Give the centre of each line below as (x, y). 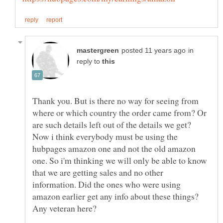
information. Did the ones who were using (107, 184)
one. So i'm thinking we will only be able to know (120, 160)
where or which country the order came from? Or (119, 112)
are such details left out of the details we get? (112, 124)
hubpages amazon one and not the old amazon (114, 148)
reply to (89, 61)
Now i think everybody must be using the (105, 136)
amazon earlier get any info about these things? (115, 196)
